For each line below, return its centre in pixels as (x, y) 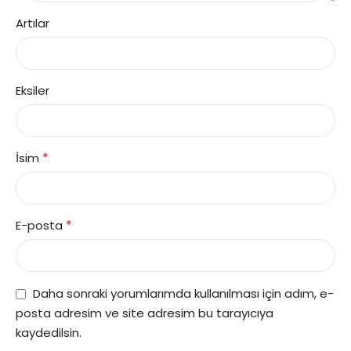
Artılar (33, 24)
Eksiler (33, 91)
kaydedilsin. (49, 333)
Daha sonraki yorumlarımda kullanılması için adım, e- (183, 294)
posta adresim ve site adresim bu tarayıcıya (145, 313)
